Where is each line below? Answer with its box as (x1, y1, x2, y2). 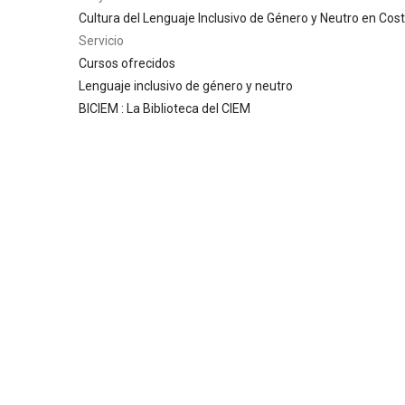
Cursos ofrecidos (79, 55, 175, 71)
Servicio (79, 33, 124, 48)
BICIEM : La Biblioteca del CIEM (79, 100, 250, 116)
